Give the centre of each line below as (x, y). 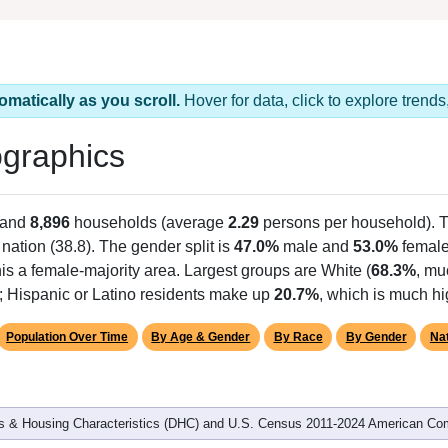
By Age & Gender (201, 336)
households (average (149, 222)
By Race (298, 336)
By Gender (376, 336)
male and (316, 246)
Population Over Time (67, 336)
